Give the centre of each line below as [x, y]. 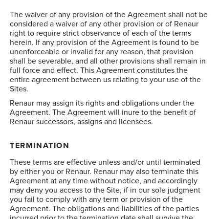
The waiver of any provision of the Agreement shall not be [109, 15]
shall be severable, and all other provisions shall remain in [108, 61]
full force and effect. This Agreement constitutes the [99, 70]
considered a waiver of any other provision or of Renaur [104, 24]
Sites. [19, 89]
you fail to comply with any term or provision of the [96, 199]
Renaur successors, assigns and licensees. [81, 122]
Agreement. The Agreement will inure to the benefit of [103, 112]
